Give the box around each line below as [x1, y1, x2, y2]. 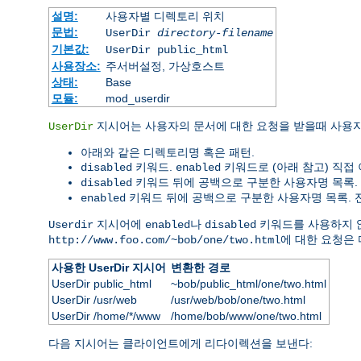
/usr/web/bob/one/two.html [170, 293, 305, 306]
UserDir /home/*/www [51, 309, 160, 322]
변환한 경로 [170, 260, 230, 274]
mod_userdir [105, 91, 170, 105]
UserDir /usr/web [51, 293, 137, 306]
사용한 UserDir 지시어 [51, 260, 166, 274]
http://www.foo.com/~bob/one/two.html [48, 233, 280, 247]
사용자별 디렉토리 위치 [105, 9, 225, 23]
